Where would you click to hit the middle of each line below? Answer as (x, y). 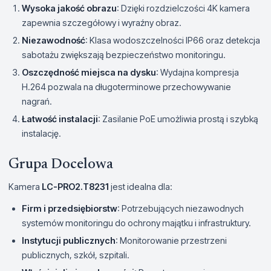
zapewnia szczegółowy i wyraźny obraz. (102, 22)
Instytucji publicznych (69, 240)
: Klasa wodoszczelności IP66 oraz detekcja (173, 40)
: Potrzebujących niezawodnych (181, 208)
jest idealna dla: (141, 186)
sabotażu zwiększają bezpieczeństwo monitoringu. (124, 54)
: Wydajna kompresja (198, 72)
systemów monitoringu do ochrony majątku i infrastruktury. (136, 223)
